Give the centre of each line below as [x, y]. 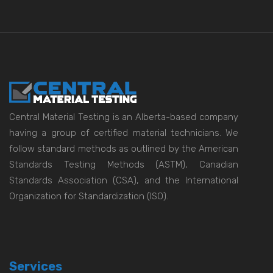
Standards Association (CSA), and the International [124, 180]
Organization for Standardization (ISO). [89, 196]
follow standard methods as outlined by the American [124, 148]
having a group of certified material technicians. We [124, 133]
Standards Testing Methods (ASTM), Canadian [124, 164]
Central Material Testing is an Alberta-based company [124, 117]
